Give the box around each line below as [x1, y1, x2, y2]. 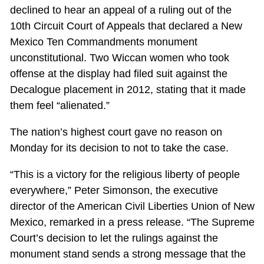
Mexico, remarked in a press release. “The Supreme [9, 216, 255, 229]
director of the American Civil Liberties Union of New [9, 200, 255, 213]
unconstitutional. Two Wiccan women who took [9, 52, 229, 64]
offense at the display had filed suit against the [9, 68, 227, 80]
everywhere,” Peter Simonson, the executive [9, 184, 218, 197]
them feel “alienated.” [9, 100, 110, 112]
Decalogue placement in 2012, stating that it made [9, 84, 246, 96]
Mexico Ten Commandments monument [9, 36, 197, 48]
